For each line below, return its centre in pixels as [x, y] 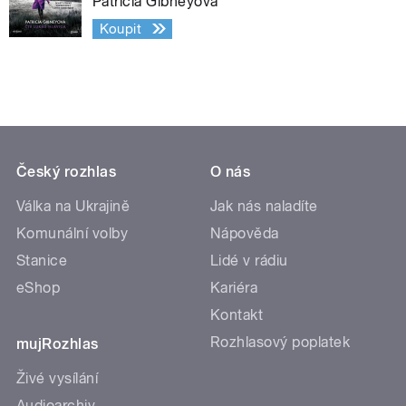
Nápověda [245, 233]
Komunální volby [72, 233]
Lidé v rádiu [249, 260]
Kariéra [234, 287]
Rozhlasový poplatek [280, 342]
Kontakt [237, 314]
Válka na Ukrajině [73, 206]
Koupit [121, 29]
